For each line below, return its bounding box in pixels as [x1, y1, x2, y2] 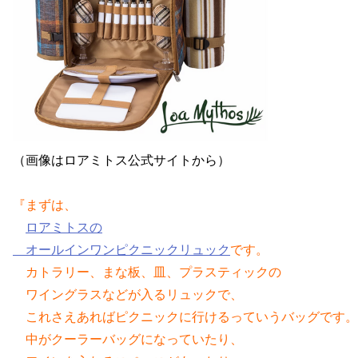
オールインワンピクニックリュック [26, 240, 230, 258]
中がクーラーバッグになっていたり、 [13, 329, 243, 348]
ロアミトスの [26, 217, 102, 236]
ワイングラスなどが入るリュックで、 [13, 284, 243, 303]
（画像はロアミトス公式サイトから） [13, 150, 230, 169]
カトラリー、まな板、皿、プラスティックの [13, 262, 281, 280]
